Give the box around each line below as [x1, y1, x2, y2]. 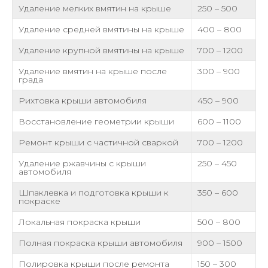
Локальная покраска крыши [19, 217, 141, 227]
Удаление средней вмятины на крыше [19, 24, 184, 35]
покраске [19, 196, 60, 206]
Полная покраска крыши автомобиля [19, 237, 182, 248]
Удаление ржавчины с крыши [19, 158, 146, 169]
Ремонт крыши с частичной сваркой [19, 137, 178, 148]
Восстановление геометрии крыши [19, 116, 174, 127]
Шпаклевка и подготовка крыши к [19, 187, 169, 198]
